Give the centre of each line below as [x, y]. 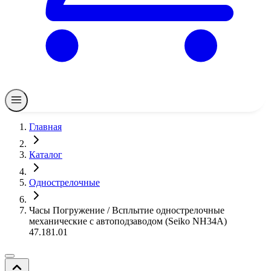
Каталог [46, 155]
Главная [45, 127]
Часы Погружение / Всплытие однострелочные [127, 210]
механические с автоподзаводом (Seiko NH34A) [128, 221]
